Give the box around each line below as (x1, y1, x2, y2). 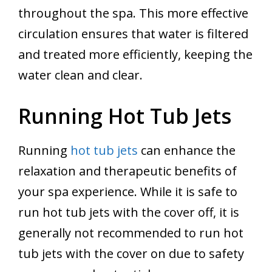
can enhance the (138, 142, 236, 159)
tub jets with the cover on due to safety (18, 245, 244, 262)
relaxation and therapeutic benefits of (18, 163, 237, 180)
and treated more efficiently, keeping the (18, 46, 253, 63)
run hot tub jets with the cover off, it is (18, 204, 239, 221)
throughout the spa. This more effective (18, 5, 248, 22)
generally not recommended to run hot (18, 225, 243, 242)
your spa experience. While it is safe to (18, 183, 237, 200)
